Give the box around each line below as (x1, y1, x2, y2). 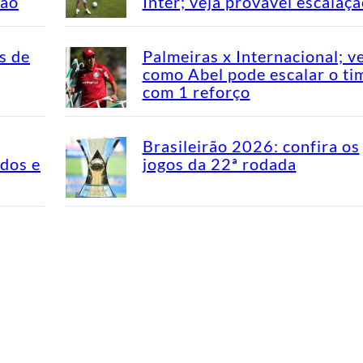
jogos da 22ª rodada (142, 153, 297, 173)
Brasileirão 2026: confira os (142, 135, 360, 156)
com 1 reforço (142, 81, 250, 101)
